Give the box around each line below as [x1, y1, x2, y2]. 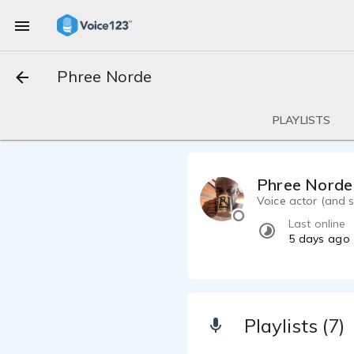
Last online [288, 217, 346, 231]
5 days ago [288, 232, 350, 246]
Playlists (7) [244, 314, 345, 337]
